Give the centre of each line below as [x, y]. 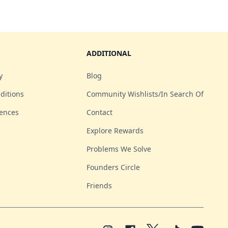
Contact [99, 112]
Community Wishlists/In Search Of [145, 94]
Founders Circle [113, 167]
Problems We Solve [119, 149]
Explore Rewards [115, 131]
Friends [99, 186]
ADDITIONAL [109, 53]
